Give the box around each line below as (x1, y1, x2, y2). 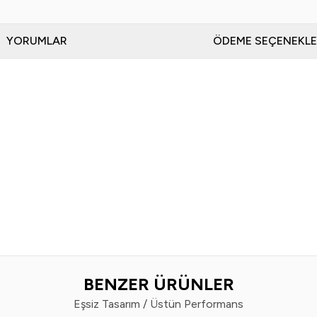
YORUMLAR (6, 34, 67, 47)
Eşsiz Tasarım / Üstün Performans (74, 297, 243, 311)
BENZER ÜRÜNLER (83, 274, 234, 294)
